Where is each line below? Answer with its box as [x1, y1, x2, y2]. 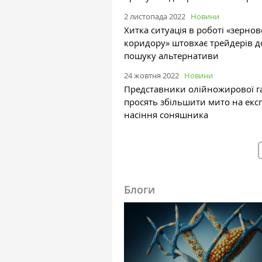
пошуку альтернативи [124, 49, 219, 61]
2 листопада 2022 [124, 11, 185, 22]
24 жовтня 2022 [124, 70, 179, 81]
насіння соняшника [124, 108, 208, 120]
